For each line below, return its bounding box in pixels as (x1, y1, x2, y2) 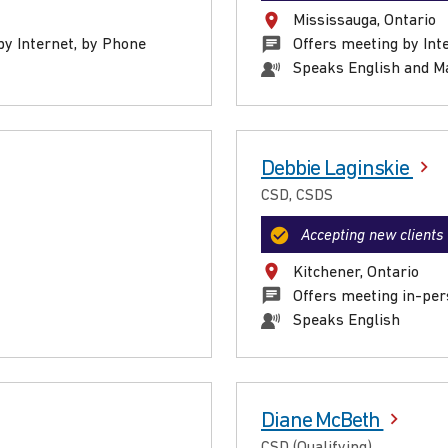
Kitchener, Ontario (293, 264, 419, 281)
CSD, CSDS (261, 188, 333, 205)
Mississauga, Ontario (293, 13, 436, 30)
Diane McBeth (261, 409, 384, 433)
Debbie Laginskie (261, 158, 413, 182)
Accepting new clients (301, 227, 444, 244)
